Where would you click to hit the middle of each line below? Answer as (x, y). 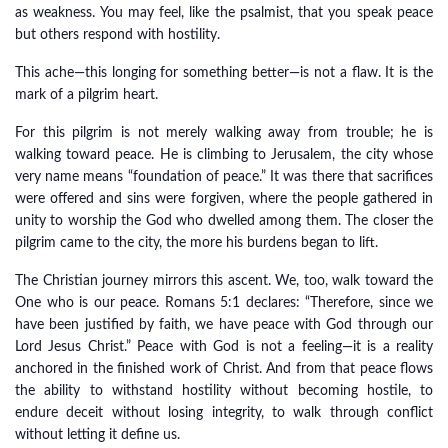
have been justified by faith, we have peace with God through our (224, 325)
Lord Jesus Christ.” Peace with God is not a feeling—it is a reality (224, 347)
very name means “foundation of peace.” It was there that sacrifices (224, 177)
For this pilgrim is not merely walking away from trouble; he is (224, 133)
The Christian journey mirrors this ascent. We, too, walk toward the (224, 281)
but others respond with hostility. (117, 35)
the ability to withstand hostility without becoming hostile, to (224, 391)
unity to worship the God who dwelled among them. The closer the (224, 221)
